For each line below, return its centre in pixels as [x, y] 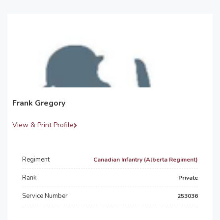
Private [188, 178]
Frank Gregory [39, 103]
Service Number [45, 196]
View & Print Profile [43, 125]
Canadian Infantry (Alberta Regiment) [146, 160]
